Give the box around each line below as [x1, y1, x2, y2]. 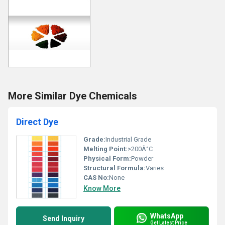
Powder [131, 155, 153, 162]
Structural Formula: [83, 164, 146, 172]
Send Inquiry [43, 214, 84, 222]
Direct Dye [16, 117, 58, 127]
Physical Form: [83, 155, 131, 162]
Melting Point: [83, 145, 128, 153]
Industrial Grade [105, 136, 151, 143]
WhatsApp [150, 211, 183, 220]
